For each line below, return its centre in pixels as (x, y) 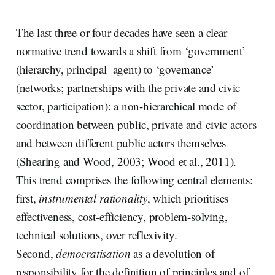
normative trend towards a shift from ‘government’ (130, 51)
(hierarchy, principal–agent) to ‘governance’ (115, 69)
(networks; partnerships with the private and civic (128, 88)
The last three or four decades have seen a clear (121, 33)
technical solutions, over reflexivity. (96, 235)
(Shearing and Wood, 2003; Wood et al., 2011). (126, 161)
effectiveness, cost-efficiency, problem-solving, (122, 217)
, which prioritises (188, 198)
